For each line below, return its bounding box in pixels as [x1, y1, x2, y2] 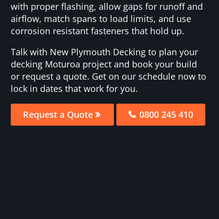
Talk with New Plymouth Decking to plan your [11, 45, 198, 58]
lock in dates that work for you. [11, 82, 138, 94]
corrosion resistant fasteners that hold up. [11, 24, 185, 37]
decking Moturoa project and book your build [11, 58, 197, 70]
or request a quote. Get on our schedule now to [11, 70, 207, 82]
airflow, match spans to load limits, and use [11, 12, 192, 24]
